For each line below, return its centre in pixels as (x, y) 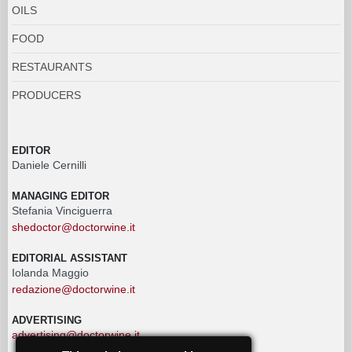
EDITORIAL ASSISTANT (70, 258)
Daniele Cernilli (49, 165)
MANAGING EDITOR (60, 196)
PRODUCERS (46, 95)
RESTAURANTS (52, 66)
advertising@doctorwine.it (76, 334)
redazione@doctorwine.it (73, 289)
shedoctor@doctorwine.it (73, 227)
